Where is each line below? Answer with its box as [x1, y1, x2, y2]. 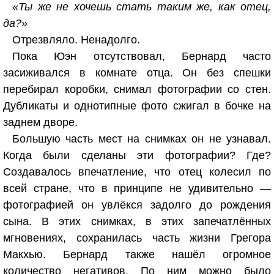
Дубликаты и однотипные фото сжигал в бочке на [3, 100, 271, 112]
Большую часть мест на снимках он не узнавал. [12, 133, 271, 145]
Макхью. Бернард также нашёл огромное [3, 248, 271, 261]
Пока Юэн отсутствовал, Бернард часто [12, 50, 271, 62]
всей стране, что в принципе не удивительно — [3, 182, 271, 194]
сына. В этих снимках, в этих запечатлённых [3, 215, 271, 228]
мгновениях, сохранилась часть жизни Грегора [3, 232, 271, 244]
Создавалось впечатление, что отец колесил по [3, 166, 271, 178]
